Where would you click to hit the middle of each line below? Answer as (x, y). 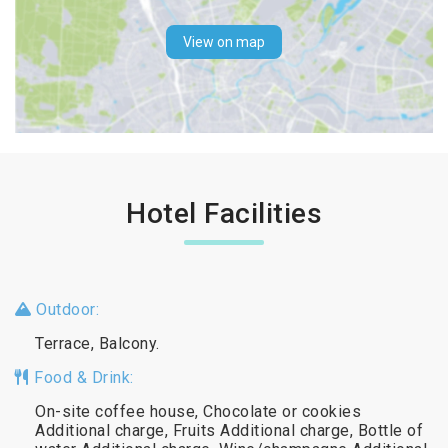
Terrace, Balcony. (97, 343)
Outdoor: (65, 309)
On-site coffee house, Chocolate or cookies (198, 411)
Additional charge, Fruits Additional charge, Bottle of (229, 430)
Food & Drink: (81, 377)
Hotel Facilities (224, 213)
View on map (224, 42)
